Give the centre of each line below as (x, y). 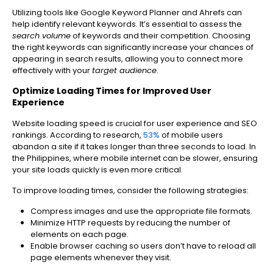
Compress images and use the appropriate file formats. (141, 211)
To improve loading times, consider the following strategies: (130, 191)
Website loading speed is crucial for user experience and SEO (135, 124)
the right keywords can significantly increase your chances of (133, 48)
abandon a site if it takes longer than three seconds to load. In (134, 147)
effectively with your (52, 71)
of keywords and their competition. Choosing (161, 36)
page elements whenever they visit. (101, 258)
